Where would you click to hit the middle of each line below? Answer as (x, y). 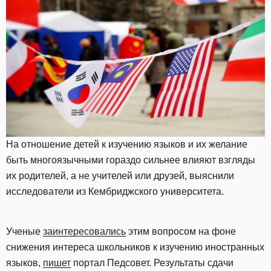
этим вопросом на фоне (181, 232)
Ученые (24, 232)
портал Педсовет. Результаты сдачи (152, 263)
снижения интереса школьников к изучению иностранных (135, 247)
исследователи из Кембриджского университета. (115, 192)
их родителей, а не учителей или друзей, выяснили (120, 176)
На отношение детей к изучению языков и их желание (127, 145)
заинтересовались (84, 232)
